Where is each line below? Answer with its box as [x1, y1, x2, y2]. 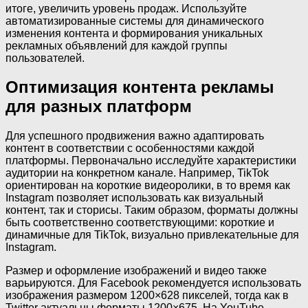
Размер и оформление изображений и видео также [5, 265, 267, 277]
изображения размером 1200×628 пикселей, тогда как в [5, 289, 289, 302]
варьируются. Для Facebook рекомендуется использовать [5, 277, 301, 289]
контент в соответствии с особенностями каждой [5, 142, 254, 155]
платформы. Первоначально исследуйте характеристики [5, 155, 296, 167]
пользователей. [5, 52, 85, 64]
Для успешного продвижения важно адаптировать [5, 130, 264, 142]
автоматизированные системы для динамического [5, 14, 264, 27]
